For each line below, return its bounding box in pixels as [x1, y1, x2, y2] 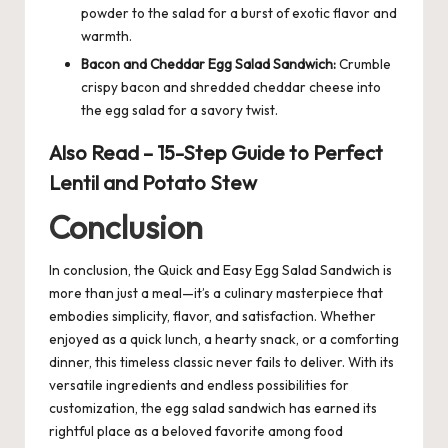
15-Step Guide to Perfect [157, 139, 383, 165]
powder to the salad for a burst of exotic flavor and [81, 3, 397, 22]
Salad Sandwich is [279, 261, 392, 280]
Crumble [336, 54, 391, 73]
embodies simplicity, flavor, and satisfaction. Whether [49, 307, 376, 326]
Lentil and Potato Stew [49, 169, 257, 195]
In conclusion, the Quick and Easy [49, 261, 255, 280]
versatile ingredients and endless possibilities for [49, 376, 349, 395]
